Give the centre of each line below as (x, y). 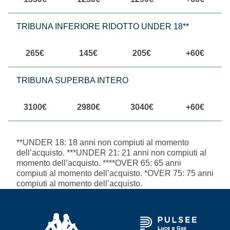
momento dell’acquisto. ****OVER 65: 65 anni (99, 163)
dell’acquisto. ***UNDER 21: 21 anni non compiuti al (111, 153)
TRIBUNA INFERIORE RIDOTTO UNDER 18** (103, 27)
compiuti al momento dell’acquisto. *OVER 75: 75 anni (115, 174)
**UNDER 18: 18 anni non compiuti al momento (103, 143)
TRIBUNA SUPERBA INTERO (72, 81)
